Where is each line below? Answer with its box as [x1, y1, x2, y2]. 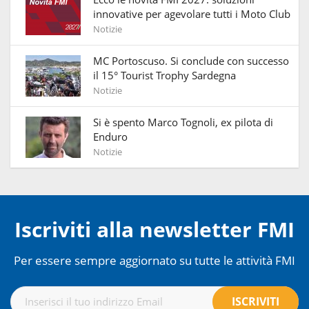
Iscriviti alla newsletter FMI [14, 215, 295, 243]
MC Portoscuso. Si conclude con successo [93, 53, 289, 68]
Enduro [93, 129, 128, 143]
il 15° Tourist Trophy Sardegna [93, 68, 236, 82]
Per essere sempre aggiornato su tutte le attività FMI [14, 251, 295, 268]
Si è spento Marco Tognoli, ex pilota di [93, 114, 273, 129]
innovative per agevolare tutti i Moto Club [93, 6, 290, 21]
